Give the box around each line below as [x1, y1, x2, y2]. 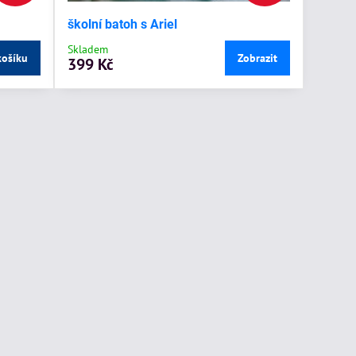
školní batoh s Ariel [68, 16, 178, 32]
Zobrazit [238, 50, 278, 65]
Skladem [68, 41, 109, 56]
